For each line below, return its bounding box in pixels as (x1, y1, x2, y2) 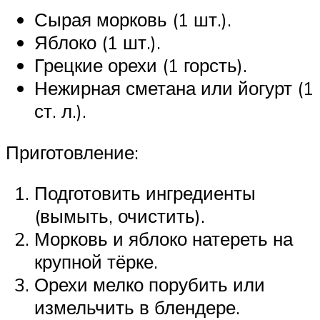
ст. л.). (34, 99, 86, 123)
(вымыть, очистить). (34, 204, 205, 228)
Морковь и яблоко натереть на (34, 227, 293, 251)
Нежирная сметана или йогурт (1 (34, 76, 314, 100)
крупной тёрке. (34, 250, 158, 274)
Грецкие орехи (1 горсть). (34, 54, 247, 77)
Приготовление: (6, 140, 139, 164)
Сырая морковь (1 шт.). (34, 8, 231, 31)
